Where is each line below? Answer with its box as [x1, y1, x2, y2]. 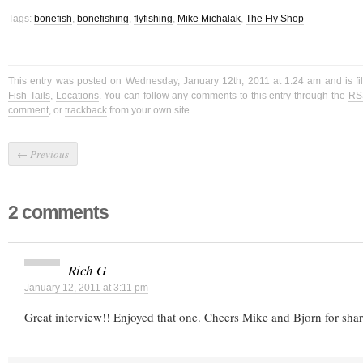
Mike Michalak [177, 13, 241, 25]
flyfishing [134, 13, 173, 25]
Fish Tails [8, 90, 50, 102]
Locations [55, 90, 99, 102]
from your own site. [107, 105, 192, 117]
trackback [65, 105, 107, 117]
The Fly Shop [246, 13, 304, 25]
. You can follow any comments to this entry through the [98, 90, 348, 102]
